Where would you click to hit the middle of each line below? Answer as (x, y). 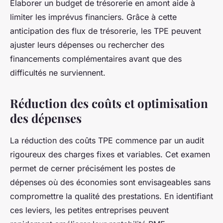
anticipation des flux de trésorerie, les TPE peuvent (106, 31)
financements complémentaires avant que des (96, 58)
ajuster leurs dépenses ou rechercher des (87, 45)
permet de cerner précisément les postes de (93, 168)
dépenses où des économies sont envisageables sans (110, 182)
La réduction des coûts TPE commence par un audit (107, 140)
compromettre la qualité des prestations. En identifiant (111, 196)
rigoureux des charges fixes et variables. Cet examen (110, 154)
